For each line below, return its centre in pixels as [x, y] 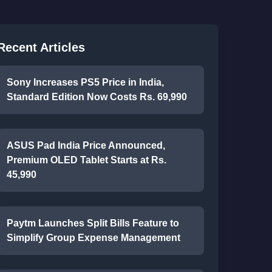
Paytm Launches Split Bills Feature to [93, 223]
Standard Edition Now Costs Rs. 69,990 [97, 97]
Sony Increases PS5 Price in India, [85, 82]
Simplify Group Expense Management [93, 238]
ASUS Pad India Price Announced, [86, 145]
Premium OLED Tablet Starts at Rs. [86, 160]
